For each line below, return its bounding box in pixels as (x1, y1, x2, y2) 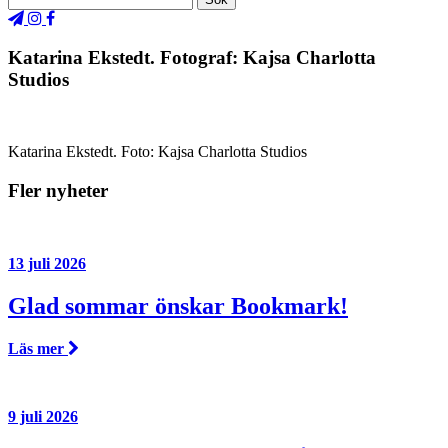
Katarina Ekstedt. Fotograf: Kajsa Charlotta (8, 46, 376, 68)
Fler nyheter (8, 180, 108, 202)
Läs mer (8, 339, 68, 357)
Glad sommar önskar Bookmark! (8, 292, 348, 319)
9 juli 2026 (8, 407, 78, 425)
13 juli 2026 (8, 254, 86, 272)
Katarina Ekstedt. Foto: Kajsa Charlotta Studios (8, 143, 307, 161)
